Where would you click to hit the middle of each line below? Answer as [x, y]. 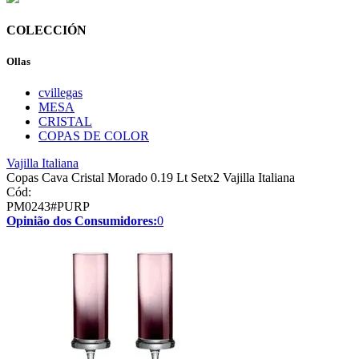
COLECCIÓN [46, 30]
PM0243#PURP [48, 207]
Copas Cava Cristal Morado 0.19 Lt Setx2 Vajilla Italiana [151, 178]
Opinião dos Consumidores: [82, 221]
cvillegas [61, 93]
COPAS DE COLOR [94, 136]
